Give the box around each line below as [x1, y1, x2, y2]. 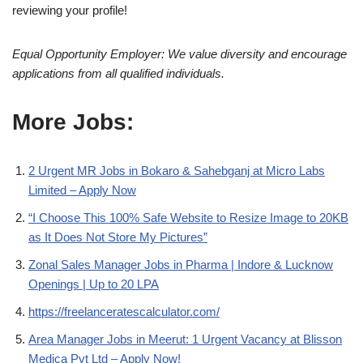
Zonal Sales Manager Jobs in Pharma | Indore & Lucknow [28, 258, 333, 272]
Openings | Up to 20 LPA [28, 277, 159, 292]
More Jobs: [12, 109, 134, 135]
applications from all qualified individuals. [12, 66, 224, 81]
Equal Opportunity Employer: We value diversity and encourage [12, 47, 347, 62]
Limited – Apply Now [28, 183, 136, 198]
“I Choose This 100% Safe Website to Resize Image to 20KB [28, 211, 348, 225]
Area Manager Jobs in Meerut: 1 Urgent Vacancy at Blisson [28, 332, 342, 347]
